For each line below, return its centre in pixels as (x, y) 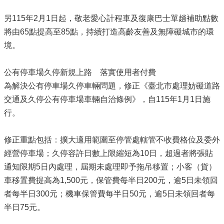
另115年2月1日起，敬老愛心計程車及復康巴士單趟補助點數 (111, 18)
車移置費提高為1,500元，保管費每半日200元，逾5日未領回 (111, 180)
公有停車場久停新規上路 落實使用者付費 (80, 72)
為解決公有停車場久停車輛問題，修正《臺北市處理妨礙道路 (112, 85)
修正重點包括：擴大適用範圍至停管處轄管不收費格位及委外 (112, 139)
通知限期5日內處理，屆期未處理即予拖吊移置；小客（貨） (110, 166)
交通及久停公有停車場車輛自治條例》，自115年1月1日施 (107, 99)
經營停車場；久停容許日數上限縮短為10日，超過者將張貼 (108, 153)
